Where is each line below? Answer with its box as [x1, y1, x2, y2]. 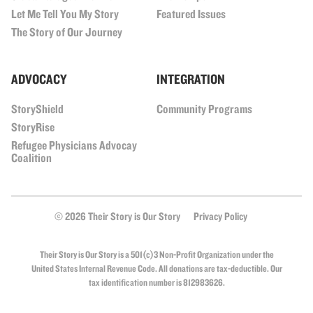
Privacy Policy [194, 210, 247, 224]
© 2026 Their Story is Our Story [54, 210, 182, 224]
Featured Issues [156, 6, 226, 22]
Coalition [11, 150, 52, 166]
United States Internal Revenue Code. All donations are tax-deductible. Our [31, 263, 282, 275]
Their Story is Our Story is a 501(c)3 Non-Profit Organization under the [39, 249, 274, 261]
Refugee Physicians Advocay [11, 138, 137, 153]
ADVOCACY [11, 71, 67, 88]
